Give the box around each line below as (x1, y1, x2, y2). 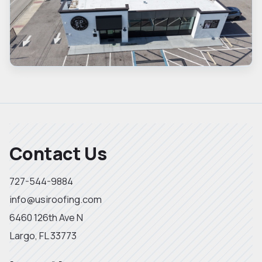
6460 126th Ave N (9, 210, 83, 224)
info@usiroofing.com (9, 192, 102, 206)
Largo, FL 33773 (9, 228, 77, 242)
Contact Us (9, 141, 106, 166)
